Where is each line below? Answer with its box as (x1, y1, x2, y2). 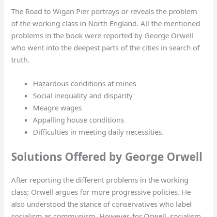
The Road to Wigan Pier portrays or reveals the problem (11, 6, 198, 16)
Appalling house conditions (33, 115, 124, 125)
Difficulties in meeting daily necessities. (33, 127, 166, 137)
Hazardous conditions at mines (33, 78, 137, 89)
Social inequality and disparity (33, 91, 133, 101)
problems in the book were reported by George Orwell (11, 31, 194, 41)
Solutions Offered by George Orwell (11, 149, 203, 164)
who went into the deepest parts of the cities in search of (11, 43, 200, 53)
